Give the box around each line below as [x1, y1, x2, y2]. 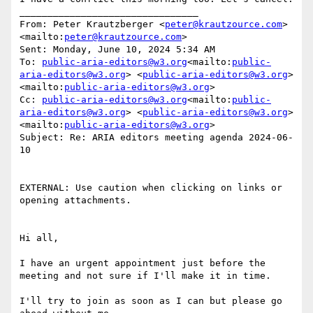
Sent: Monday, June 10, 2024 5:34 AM [20, 44, 215, 55]
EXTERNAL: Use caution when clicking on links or [20, 182, 282, 194]
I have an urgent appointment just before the [20, 258, 265, 269]
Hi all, [20, 233, 59, 244]
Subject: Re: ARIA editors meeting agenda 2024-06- [20, 132, 293, 143]
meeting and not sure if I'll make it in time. [20, 270, 271, 282]
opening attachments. [20, 195, 131, 206]
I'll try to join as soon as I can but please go [20, 296, 282, 307]
